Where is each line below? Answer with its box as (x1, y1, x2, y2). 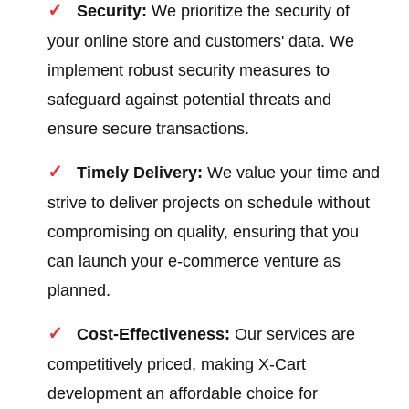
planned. (47, 281, 111, 300)
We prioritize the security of (147, 2, 351, 21)
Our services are (230, 325, 356, 344)
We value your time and (203, 163, 381, 183)
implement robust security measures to (47, 61, 330, 80)
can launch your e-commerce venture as (47, 252, 341, 271)
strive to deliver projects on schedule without (47, 194, 371, 213)
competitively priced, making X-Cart (47, 355, 307, 374)
